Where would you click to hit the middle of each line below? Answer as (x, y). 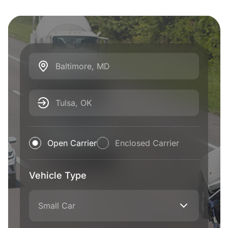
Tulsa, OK (74, 103)
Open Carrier (72, 143)
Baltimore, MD (83, 66)
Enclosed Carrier (147, 143)
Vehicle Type (58, 175)
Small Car (57, 206)
